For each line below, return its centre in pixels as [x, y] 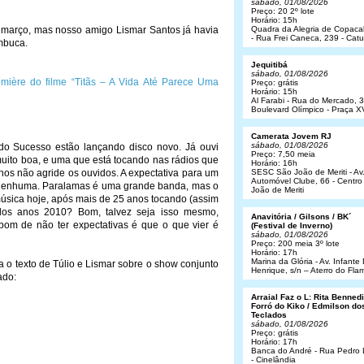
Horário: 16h [274, 163]
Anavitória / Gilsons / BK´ [301, 217]
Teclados [269, 315]
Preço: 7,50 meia [283, 154]
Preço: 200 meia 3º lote [295, 243]
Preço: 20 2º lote [283, 11]
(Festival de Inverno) [292, 225]
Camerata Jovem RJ [291, 136]
